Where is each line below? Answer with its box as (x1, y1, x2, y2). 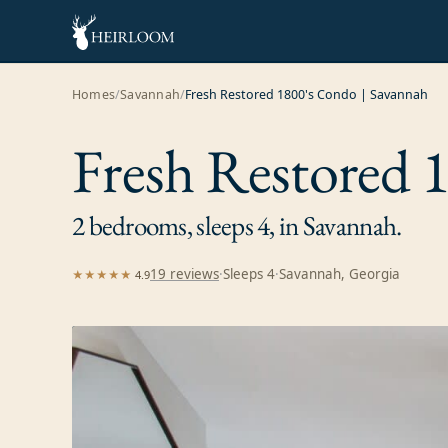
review (166, 265, 213, 284)
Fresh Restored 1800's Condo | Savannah (185, 86, 429, 104)
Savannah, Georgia (279, 265, 400, 284)
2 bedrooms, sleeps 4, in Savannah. (72, 207, 402, 243)
